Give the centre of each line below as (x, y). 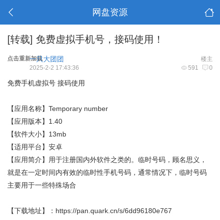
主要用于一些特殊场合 (42, 185)
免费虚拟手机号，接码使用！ (98, 39)
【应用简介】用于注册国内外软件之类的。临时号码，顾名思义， (107, 160)
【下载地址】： (31, 211)
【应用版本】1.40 (35, 121)
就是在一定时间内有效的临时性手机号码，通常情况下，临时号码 (107, 172)
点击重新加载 (25, 58)
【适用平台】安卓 (35, 147)
